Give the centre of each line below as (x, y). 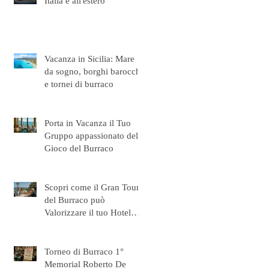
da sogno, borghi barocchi (94, 71)
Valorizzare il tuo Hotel (88, 212)
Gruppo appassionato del (91, 135)
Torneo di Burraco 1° (84, 251)
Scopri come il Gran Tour (92, 187)
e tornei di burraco (79, 84)
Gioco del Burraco (79, 148)
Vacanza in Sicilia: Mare (89, 59)
